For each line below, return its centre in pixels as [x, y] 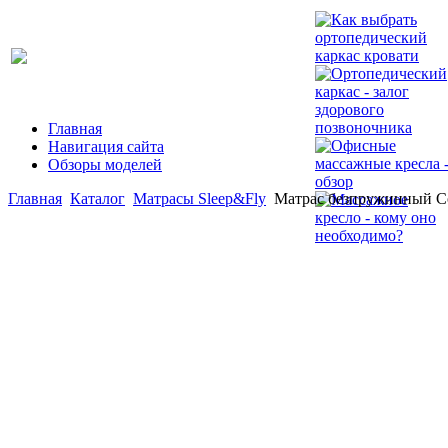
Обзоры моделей [105, 164]
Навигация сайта [106, 146]
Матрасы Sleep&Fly [199, 198]
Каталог [97, 198]
